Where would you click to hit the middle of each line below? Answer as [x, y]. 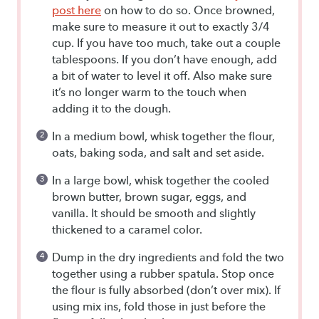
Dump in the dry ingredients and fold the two [168, 257]
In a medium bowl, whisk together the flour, [163, 136]
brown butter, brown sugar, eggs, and [149, 197]
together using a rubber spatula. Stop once [163, 273]
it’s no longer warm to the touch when [149, 92]
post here [77, 10]
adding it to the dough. [111, 108]
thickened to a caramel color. [127, 229]
